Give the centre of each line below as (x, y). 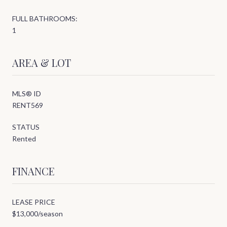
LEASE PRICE (34, 202)
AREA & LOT (42, 63)
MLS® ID (27, 94)
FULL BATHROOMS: (45, 19)
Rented (24, 139)
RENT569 (28, 105)
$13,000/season (37, 214)
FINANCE (33, 171)
